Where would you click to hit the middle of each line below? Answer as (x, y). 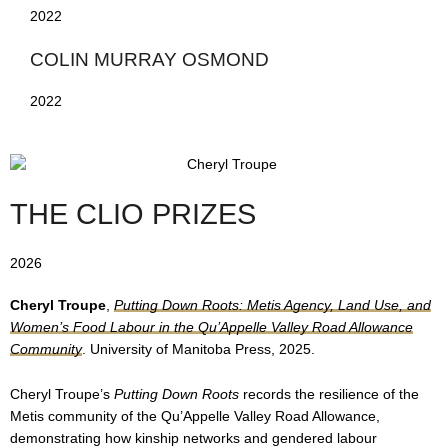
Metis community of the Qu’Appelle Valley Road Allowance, (195, 417)
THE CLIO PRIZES (133, 213)
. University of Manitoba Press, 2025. (198, 349)
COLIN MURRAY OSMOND (149, 60)
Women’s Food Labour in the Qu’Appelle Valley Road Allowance (211, 327)
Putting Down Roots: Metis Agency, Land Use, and (272, 305)
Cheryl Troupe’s (62, 395)
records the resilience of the (329, 395)
